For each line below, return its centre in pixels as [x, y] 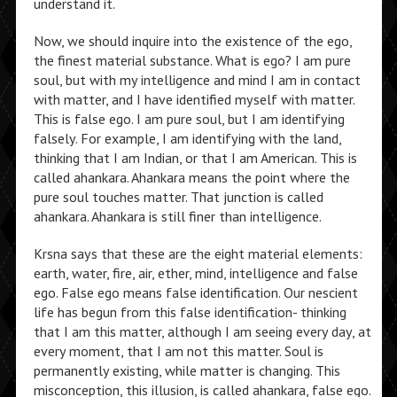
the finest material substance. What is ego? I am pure [192, 60]
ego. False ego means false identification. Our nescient [195, 292]
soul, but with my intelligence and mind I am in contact [197, 80]
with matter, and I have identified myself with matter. [194, 99]
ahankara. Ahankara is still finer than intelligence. [177, 216]
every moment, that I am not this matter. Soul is [178, 351]
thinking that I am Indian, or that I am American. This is [195, 158]
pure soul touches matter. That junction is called [178, 197]
